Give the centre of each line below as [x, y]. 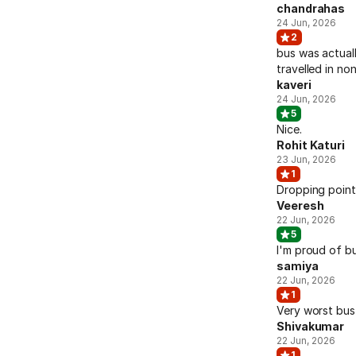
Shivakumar [311, 326]
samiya [298, 266]
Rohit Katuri [311, 145]
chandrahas [311, 8]
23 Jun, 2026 [306, 159]
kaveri [294, 85]
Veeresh [300, 205]
